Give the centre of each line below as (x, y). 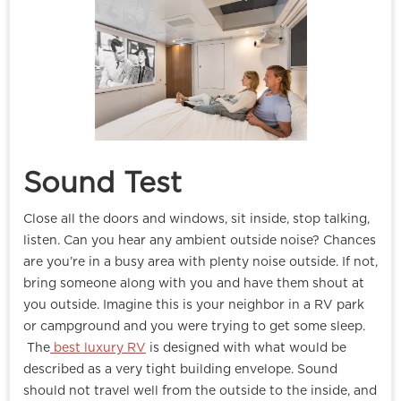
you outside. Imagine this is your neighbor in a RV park (194, 306)
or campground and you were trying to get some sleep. (194, 327)
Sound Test (102, 184)
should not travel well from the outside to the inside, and (200, 392)
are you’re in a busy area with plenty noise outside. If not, (200, 263)
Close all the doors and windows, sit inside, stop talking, (196, 220)
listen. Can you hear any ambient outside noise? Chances (200, 241)
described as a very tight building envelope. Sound (180, 370)
